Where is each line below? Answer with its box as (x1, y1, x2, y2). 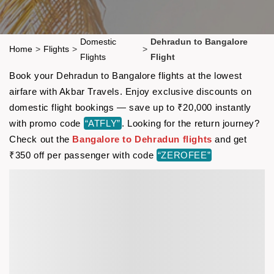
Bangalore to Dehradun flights (72, 133, 212, 144)
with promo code (9, 117, 84, 128)
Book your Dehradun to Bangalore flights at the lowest (9, 70, 242, 81)
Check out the (9, 133, 73, 144)
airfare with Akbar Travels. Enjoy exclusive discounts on (9, 86, 252, 97)
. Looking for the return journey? (121, 117, 260, 128)
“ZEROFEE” (157, 149, 211, 160)
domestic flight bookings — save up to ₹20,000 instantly (9, 102, 252, 113)
